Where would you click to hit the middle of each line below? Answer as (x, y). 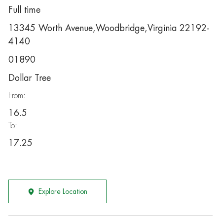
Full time (24, 10)
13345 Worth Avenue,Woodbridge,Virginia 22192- (109, 28)
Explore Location (63, 191)
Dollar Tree (29, 78)
